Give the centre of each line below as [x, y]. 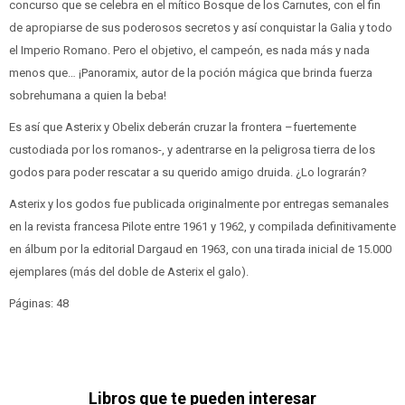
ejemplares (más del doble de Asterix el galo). [130, 271]
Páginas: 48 [39, 303]
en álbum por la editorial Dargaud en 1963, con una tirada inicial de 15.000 [200, 249]
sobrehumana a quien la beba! [88, 95]
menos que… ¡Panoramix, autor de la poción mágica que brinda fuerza [191, 72]
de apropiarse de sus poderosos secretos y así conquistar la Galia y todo [201, 27]
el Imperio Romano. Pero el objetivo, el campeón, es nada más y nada [189, 50]
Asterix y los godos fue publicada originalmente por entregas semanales [199, 203]
